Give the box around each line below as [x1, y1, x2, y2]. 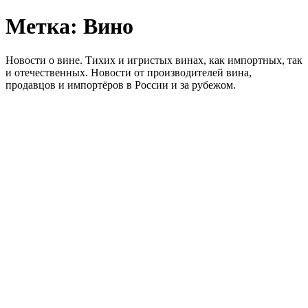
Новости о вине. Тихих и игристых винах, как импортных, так [5, 54, 302, 66]
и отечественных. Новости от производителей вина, [5, 66, 252, 78]
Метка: [5, 14, 83, 39]
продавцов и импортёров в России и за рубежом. [5, 78, 236, 91]
